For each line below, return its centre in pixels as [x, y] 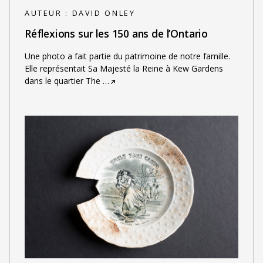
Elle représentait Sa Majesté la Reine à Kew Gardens [124, 69]
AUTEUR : [48, 14]
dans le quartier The [62, 81]
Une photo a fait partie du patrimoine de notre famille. [127, 56]
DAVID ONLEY [104, 14]
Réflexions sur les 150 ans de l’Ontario [116, 33]
